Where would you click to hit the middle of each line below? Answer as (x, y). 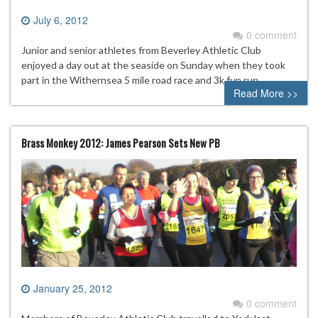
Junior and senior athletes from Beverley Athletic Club (141, 50)
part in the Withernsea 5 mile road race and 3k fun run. (141, 80)
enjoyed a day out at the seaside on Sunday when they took (153, 65)
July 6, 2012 (61, 20)
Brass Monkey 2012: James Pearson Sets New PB (121, 143)
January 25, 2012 (73, 288)
